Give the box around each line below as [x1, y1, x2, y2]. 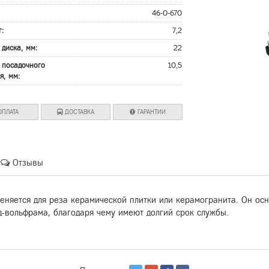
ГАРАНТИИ [135, 108, 166, 116]
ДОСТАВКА [62, 108, 94, 116]
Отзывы [10, 158, 43, 168]
